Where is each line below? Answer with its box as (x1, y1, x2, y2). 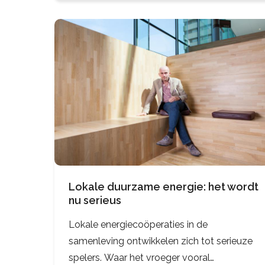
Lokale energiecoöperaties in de (69, 219, 208, 231)
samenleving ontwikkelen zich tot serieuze (69, 235, 253, 247)
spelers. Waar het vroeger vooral (69, 252, 210, 264)
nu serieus (69, 194, 121, 207)
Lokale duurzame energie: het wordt (69, 180, 258, 193)
